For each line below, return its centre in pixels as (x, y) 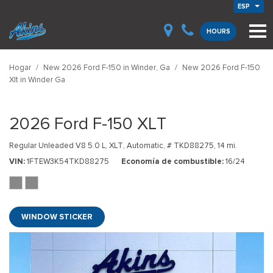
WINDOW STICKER (57, 217)
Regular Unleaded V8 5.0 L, (58, 145)
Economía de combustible (172, 161)
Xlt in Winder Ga (37, 80)
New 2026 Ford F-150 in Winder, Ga (108, 67)
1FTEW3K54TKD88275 (68, 161)
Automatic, (146, 145)
